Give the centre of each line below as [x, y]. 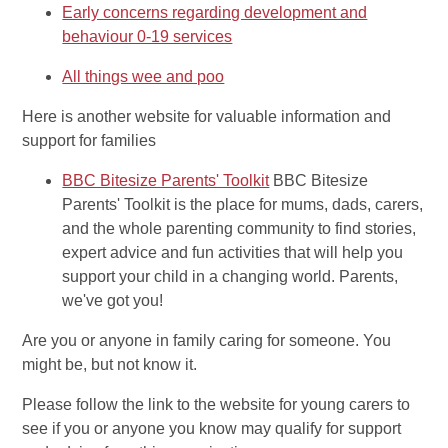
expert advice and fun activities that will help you [233, 253]
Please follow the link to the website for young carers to [216, 405]
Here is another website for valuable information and [207, 117]
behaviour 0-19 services [147, 37]
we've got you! [113, 301]
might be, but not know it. [110, 365]
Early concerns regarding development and [215, 13]
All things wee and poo [143, 77]
